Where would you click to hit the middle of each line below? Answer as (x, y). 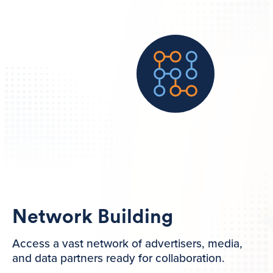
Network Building (93, 217)
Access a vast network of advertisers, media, (127, 244)
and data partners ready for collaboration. (119, 259)
